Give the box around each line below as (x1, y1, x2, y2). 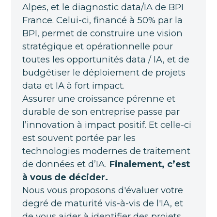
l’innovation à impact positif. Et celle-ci (22, 119, 191, 130)
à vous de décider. (22, 171, 108, 183)
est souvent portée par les (22, 132, 136, 143)
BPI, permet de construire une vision (22, 27, 183, 39)
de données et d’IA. (22, 158, 109, 170)
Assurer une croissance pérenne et (22, 93, 175, 104)
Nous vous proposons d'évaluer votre (22, 184, 183, 196)
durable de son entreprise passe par (22, 106, 180, 117)
